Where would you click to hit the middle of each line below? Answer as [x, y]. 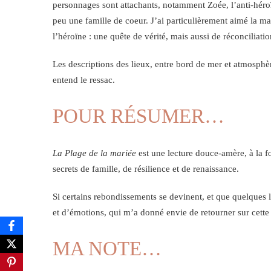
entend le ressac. [84, 80]
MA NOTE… [107, 249]
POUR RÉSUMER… [139, 116]
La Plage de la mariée [94, 153]
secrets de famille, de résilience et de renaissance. [146, 169]
